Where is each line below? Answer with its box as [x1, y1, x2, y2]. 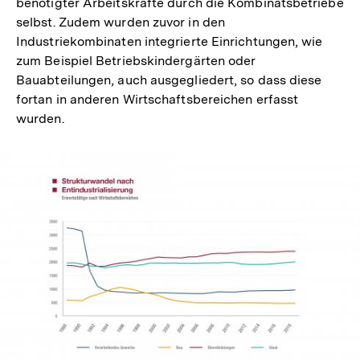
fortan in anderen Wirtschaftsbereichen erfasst [16, 92, 299, 108]
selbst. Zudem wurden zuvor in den [16, 14, 225, 31]
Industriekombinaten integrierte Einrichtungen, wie [16, 34, 323, 50]
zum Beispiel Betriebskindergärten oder [16, 53, 256, 69]
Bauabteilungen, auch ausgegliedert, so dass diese [16, 72, 322, 88]
